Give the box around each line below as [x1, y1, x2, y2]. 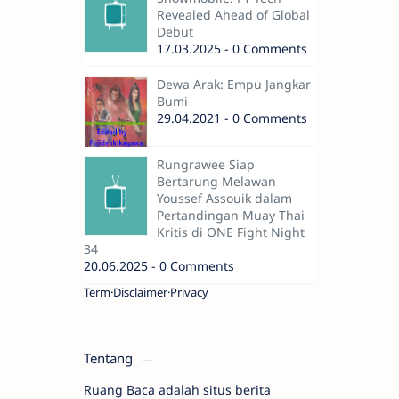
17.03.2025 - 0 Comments [157, 40, 307, 58]
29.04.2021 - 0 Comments [157, 110, 307, 127]
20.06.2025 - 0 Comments [84, 257, 234, 275]
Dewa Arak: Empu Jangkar [157, 76, 311, 94]
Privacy [170, 284, 208, 301]
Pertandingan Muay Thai [157, 207, 305, 224]
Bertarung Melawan [157, 173, 276, 191]
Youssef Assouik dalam [157, 190, 292, 208]
